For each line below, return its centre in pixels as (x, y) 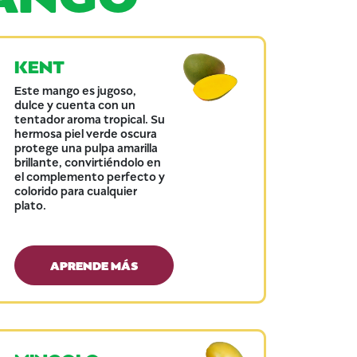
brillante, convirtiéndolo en (88, 161)
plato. (31, 204)
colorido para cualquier (76, 190)
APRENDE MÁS (94, 264)
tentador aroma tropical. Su (90, 118)
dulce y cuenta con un (75, 104)
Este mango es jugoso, (76, 90)
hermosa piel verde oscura (86, 133)
